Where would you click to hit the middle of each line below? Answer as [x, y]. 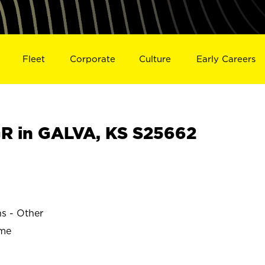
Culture [155, 59]
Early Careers [226, 59]
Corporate [92, 59]
